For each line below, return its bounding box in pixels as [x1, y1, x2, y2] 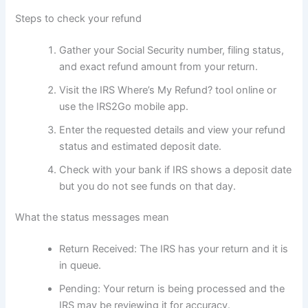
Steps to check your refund [15, 12, 142, 25]
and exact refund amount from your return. [59, 60, 258, 73]
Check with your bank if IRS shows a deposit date [59, 163, 292, 176]
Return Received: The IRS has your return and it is [59, 243, 289, 256]
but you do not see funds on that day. [59, 179, 236, 192]
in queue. [59, 259, 102, 272]
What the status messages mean [15, 211, 170, 224]
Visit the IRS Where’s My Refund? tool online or [59, 83, 277, 96]
